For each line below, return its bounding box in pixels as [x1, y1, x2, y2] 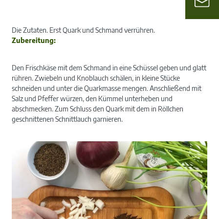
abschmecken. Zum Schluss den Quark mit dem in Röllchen [12, 104, 183, 113]
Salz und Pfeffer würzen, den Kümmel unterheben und [12, 94, 173, 103]
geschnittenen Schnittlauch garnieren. [12, 114, 123, 123]
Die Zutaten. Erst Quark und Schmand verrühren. [12, 25, 155, 34]
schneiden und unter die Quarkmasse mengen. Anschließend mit [12, 84, 201, 92]
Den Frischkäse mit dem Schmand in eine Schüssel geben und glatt [12, 63, 206, 72]
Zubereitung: [12, 36, 56, 44]
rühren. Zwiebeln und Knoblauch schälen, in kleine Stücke [12, 73, 180, 82]
